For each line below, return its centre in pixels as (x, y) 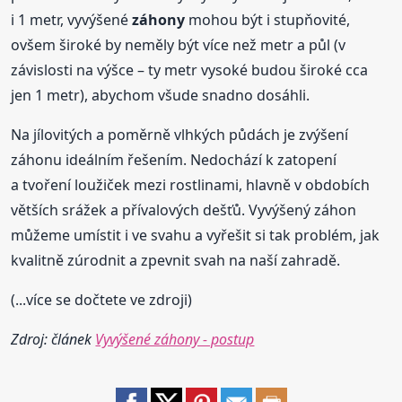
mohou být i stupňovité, (268, 20)
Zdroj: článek (53, 340)
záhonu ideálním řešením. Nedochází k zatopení (174, 160)
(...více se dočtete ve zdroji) (102, 300)
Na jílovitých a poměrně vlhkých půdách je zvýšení (180, 135)
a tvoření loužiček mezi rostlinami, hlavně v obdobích (191, 185)
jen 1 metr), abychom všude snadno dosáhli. (161, 96)
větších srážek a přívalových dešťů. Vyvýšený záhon (184, 210)
